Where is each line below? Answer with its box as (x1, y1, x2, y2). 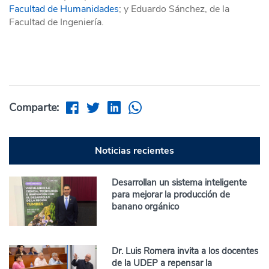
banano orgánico (112, 201, 180, 213)
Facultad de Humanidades (9, 2, 119, 16)
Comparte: (9, 100, 59, 115)
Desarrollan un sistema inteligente (112, 177, 247, 189)
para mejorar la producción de (112, 189, 231, 201)
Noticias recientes (95, 144, 174, 157)
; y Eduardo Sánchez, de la (119, 2, 229, 16)
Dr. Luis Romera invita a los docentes (112, 245, 259, 258)
